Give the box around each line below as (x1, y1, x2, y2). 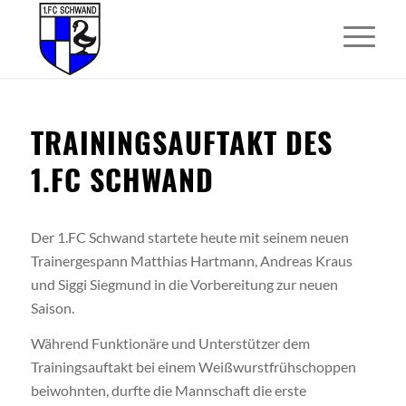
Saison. (30, 298, 74, 316)
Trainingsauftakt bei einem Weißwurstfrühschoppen (30, 358, 356, 376)
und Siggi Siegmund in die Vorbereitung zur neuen (30, 275, 338, 293)
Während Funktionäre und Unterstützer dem (30, 334, 310, 353)
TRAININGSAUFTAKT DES (30, 121, 333, 163)
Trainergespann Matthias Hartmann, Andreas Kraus (30, 251, 353, 269)
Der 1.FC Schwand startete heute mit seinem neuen (30, 227, 349, 246)
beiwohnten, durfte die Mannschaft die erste (30, 382, 306, 400)
